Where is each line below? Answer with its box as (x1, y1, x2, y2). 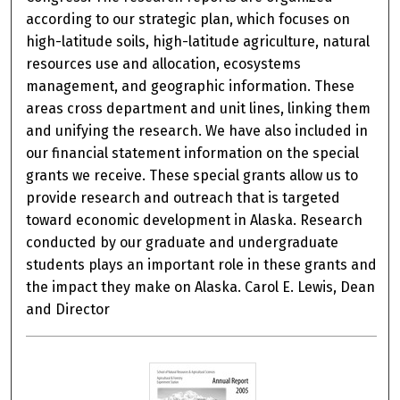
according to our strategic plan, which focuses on (26, 11, 351, 29)
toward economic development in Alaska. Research (26, 212, 363, 229)
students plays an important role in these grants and (26, 256, 378, 274)
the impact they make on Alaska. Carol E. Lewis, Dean (26, 279, 376, 296)
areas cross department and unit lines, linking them (26, 100, 371, 118)
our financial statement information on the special (26, 145, 360, 162)
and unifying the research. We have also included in (26, 122, 369, 140)
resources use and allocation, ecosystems (26, 55, 302, 73)
